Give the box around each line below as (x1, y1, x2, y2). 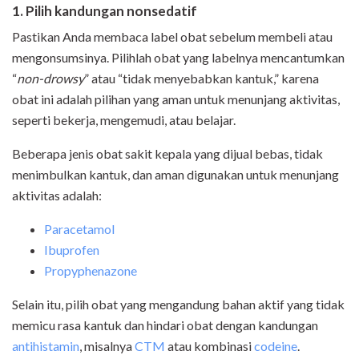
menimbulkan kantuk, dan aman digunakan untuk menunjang (12, 167, 339, 183)
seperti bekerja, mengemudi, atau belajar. (12, 112, 236, 128)
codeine (254, 338, 297, 354)
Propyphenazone (44, 263, 137, 279)
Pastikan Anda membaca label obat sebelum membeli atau (12, 29, 333, 45)
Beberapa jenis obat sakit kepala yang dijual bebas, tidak (12, 146, 323, 162)
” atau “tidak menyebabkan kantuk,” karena (84, 71, 319, 87)
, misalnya (79, 338, 135, 354)
